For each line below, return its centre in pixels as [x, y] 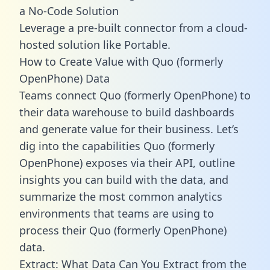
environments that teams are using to [117, 213]
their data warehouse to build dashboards [127, 112]
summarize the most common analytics [121, 196]
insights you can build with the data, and [124, 179]
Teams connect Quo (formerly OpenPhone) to [135, 95]
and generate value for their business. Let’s [129, 129]
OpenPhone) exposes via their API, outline [127, 162]
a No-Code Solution [69, 11]
